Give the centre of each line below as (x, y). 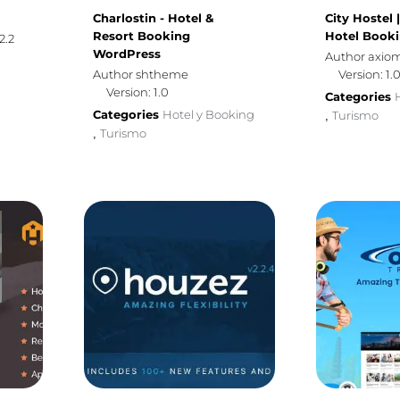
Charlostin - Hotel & (153, 18)
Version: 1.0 (137, 92)
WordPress (126, 54)
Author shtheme (140, 74)
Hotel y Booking (208, 114)
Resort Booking (141, 36)
